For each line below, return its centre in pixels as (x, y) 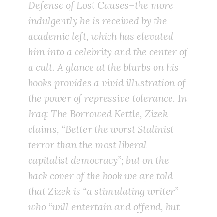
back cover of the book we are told (101, 176)
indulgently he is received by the (98, 21)
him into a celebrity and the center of (108, 52)
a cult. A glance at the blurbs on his (103, 67)
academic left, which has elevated (101, 36)
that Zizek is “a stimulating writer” (103, 191)
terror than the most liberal (87, 145)
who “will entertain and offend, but (104, 207)
